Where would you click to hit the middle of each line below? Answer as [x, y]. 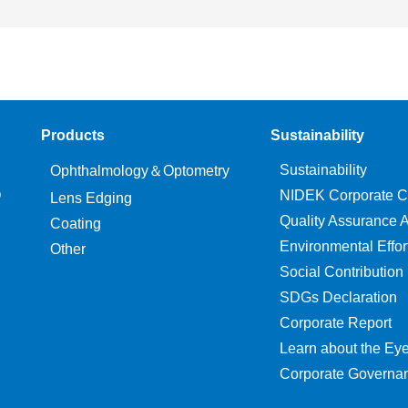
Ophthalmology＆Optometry [140, 170]
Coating [76, 223]
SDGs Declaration [339, 297]
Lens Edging [92, 198]
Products [73, 135]
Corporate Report [336, 322]
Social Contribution [342, 271]
